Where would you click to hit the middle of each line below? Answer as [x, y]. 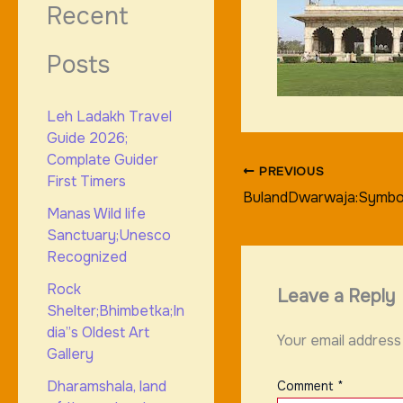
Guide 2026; [87, 139]
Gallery [70, 354]
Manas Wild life [96, 214]
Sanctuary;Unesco [109, 236]
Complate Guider [103, 160]
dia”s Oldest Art [98, 333]
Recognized [87, 257]
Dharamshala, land [107, 387]
